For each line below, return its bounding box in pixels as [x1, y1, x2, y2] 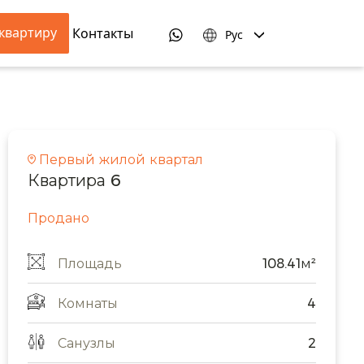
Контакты [72, 24, 134, 42]
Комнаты [58, 293, 119, 313]
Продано [28, 208, 90, 227]
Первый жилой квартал [38, 149, 203, 169]
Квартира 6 [28, 168, 122, 193]
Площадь [58, 253, 123, 273]
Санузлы [58, 333, 116, 353]
